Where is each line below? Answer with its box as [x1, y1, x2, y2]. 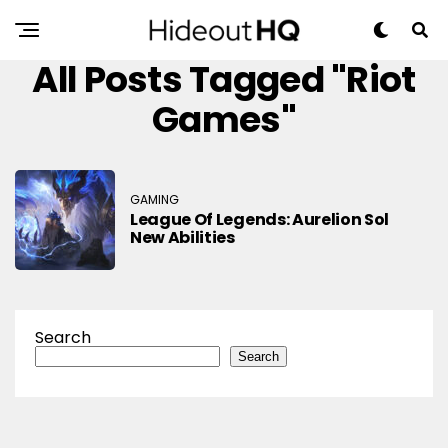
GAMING [130, 190, 179, 208]
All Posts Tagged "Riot [32, 54, 416, 105]
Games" [152, 94, 296, 145]
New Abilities [130, 225, 235, 249]
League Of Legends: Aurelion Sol [130, 207, 390, 231]
